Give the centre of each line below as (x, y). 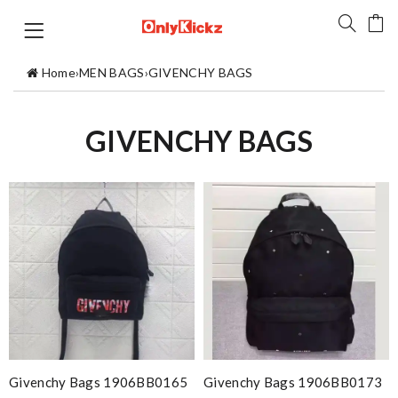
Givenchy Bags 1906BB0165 (99, 382)
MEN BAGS (112, 72)
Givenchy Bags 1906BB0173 (293, 382)
